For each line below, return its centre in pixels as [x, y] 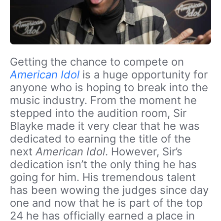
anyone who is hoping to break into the [109, 87]
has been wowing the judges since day [109, 190]
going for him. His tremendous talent [103, 177]
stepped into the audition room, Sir [98, 113]
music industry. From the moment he [103, 100]
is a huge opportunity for [144, 74]
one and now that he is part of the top [106, 203]
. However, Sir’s [144, 151]
